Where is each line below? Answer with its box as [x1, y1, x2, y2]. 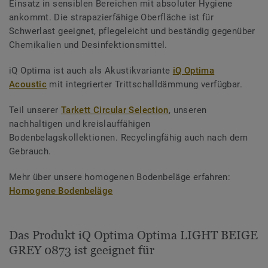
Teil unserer [9, 104, 61, 115]
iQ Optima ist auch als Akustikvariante [9, 65, 173, 76]
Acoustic [9, 78, 47, 90]
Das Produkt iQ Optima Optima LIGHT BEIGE [9, 228, 258, 242]
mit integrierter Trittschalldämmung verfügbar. [47, 78, 242, 90]
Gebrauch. [9, 145, 51, 157]
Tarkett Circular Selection [60, 104, 169, 115]
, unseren [168, 104, 207, 115]
